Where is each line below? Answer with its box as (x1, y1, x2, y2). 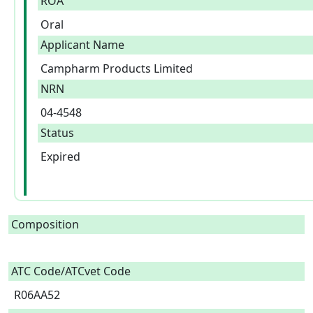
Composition (11, 217, 79, 232)
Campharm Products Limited (41, 61, 193, 76)
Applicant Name (41, 37, 124, 52)
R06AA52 (14, 287, 66, 303)
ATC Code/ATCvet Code (11, 263, 131, 279)
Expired (41, 149, 80, 164)
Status (41, 125, 74, 140)
